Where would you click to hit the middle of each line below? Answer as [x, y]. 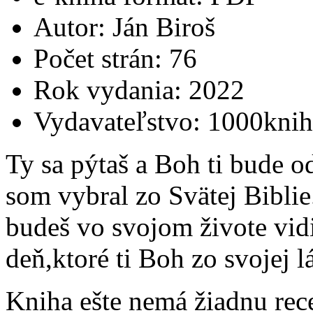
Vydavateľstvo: [121, 122]
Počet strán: [101, 59]
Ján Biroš [164, 27]
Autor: [73, 27]
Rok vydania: [111, 90]
